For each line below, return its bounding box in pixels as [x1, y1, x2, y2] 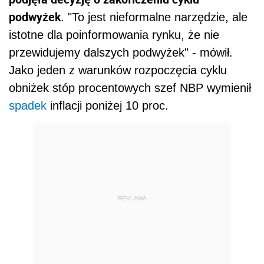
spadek [9, 99, 47, 113]
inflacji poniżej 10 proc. [47, 99, 169, 113]
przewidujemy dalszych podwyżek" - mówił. [9, 46, 233, 60]
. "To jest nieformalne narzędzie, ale [61, 11, 247, 24]
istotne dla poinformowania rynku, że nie [9, 28, 219, 42]
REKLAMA [117, 194, 147, 202]
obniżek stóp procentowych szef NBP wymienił [9, 81, 251, 95]
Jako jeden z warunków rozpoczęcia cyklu [9, 64, 227, 77]
